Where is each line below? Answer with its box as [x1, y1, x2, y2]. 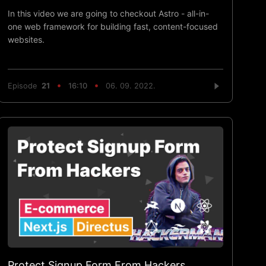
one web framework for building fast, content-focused [8, 21, 218, 31]
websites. [8, 34, 45, 45]
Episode [8, 81, 42, 91]
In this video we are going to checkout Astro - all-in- [8, 8, 210, 18]
